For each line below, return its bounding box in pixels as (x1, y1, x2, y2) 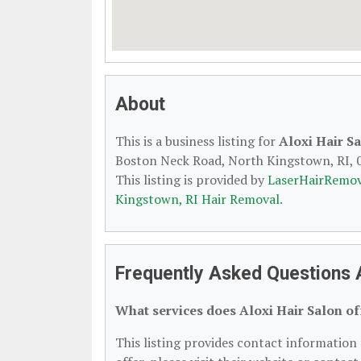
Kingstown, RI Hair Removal (115, 190, 280, 208)
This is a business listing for (115, 132, 279, 150)
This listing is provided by (115, 171, 268, 189)
